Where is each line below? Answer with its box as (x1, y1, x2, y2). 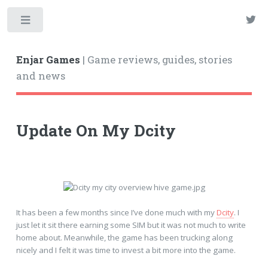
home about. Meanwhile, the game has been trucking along (16, 232, 233, 243)
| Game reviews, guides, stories (80, 53, 232, 66)
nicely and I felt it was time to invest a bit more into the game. (16, 244, 236, 255)
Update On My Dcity (16, 119, 176, 141)
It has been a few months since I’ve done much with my (16, 206, 217, 218)
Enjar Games (16, 53, 80, 66)
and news (16, 69, 65, 83)
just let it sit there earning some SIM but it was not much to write (16, 219, 246, 230)
